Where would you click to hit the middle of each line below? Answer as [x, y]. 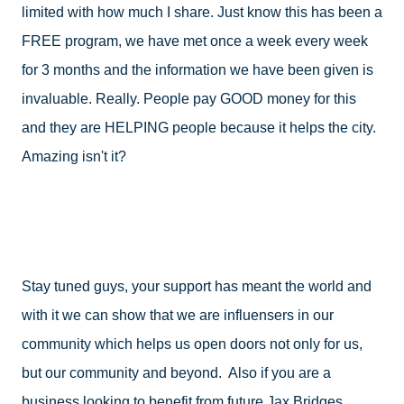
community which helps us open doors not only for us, [192, 344]
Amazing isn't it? [74, 156]
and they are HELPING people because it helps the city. [199, 128]
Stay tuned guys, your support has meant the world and [197, 286]
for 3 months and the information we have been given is [197, 70]
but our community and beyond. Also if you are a [176, 373]
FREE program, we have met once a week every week [195, 41]
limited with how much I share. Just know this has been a [202, 12]
